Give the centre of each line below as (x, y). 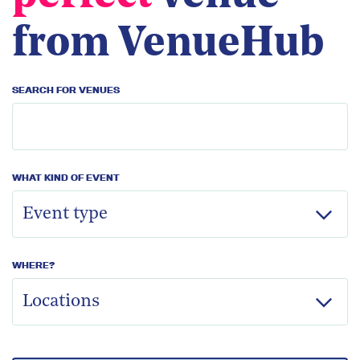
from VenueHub (168, 45)
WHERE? (33, 265)
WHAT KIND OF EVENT (66, 178)
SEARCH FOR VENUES (66, 90)
